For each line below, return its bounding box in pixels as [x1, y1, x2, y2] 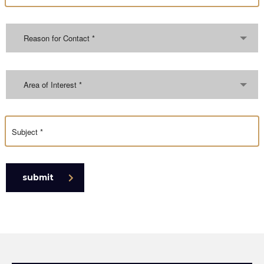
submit [22, 172, 54, 183]
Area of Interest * [24, 79, 82, 90]
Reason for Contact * [24, 32, 95, 44]
